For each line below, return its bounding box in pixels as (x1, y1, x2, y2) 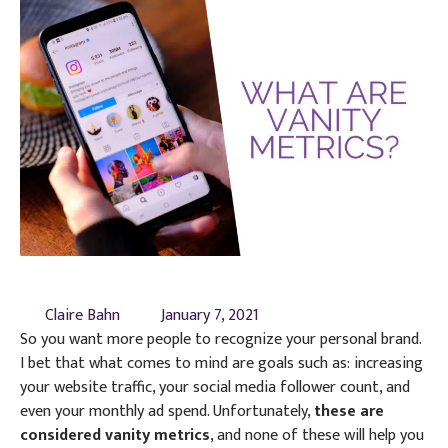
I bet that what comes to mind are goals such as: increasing (20, 349, 423, 377)
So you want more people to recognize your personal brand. (20, 325, 421, 353)
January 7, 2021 (161, 301, 259, 329)
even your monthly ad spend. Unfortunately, (20, 397, 314, 425)
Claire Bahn (45, 301, 120, 329)
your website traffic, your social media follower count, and (20, 373, 410, 401)
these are (314, 397, 384, 425)
